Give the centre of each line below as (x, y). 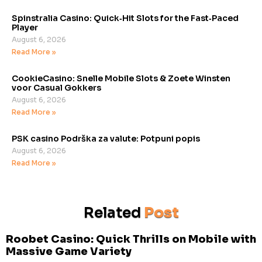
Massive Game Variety (69, 251)
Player (25, 27)
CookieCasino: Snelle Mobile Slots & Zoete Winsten (121, 78)
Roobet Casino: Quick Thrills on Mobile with (131, 239)
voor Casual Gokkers (56, 87)
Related (113, 212)
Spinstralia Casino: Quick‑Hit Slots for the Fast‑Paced (125, 18)
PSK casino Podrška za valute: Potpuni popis (106, 138)
